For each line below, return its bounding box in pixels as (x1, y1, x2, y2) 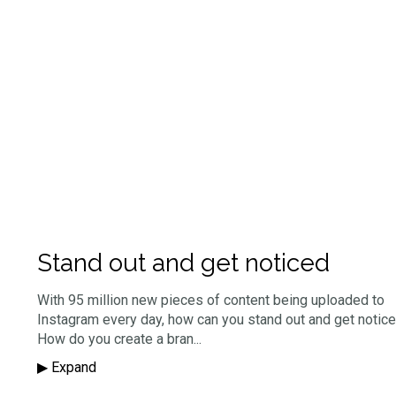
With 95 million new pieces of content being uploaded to (37, 292, 385, 309)
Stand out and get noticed (37, 248, 330, 278)
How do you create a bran (37, 331, 194, 348)
